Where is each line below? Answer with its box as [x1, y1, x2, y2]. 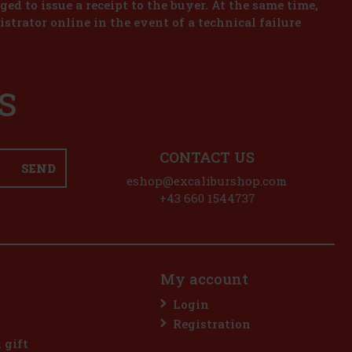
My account [160, 269, 248, 288]
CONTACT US [159, 148, 255, 167]
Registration [173, 315, 251, 332]
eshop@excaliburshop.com [126, 173, 288, 189]
